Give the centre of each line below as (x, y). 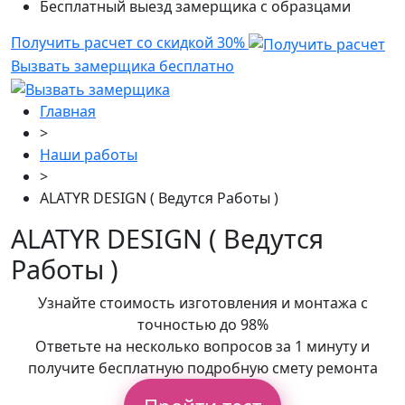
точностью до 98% (202, 324)
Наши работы (89, 154)
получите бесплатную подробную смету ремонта (202, 367)
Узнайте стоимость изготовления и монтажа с (202, 302)
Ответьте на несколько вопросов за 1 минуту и (202, 346)
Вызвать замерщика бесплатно (122, 66)
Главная (68, 111)
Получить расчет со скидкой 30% (130, 43)
